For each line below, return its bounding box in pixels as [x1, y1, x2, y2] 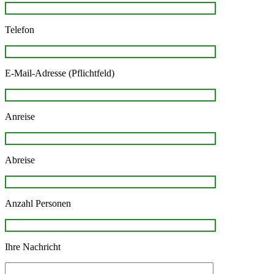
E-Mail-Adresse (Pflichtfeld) [5, 68, 114, 79]
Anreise [5, 111, 35, 122]
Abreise [5, 155, 35, 166]
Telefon [5, 24, 34, 35]
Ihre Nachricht [5, 242, 61, 253]
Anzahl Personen [5, 198, 71, 209]
